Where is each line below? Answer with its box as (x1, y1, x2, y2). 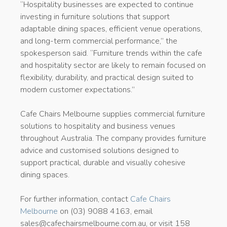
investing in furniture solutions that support (20, 11, 170, 22)
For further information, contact (20, 193, 130, 205)
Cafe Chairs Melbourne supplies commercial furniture (20, 108, 205, 120)
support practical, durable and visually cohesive (20, 157, 185, 168)
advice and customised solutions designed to (20, 144, 179, 156)
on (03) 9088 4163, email (58, 205, 153, 217)
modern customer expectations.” (20, 84, 135, 95)
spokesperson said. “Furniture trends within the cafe (20, 47, 202, 59)
